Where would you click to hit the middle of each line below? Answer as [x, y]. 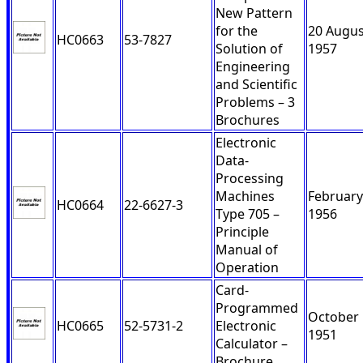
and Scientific [256, 85]
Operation [247, 268]
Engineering [253, 67]
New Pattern [254, 13]
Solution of [249, 49]
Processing [250, 179]
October [333, 317]
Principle [242, 232]
